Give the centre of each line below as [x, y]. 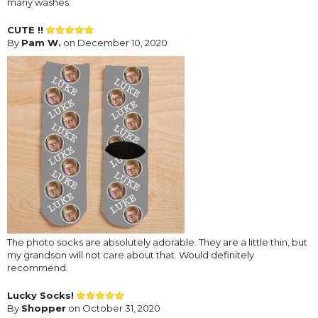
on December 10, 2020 [114, 42]
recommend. [38, 267]
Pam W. [41, 42]
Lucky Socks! [40, 295]
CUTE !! [25, 29]
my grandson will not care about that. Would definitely [131, 254]
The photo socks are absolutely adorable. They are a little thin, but [157, 242]
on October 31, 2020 [113, 308]
